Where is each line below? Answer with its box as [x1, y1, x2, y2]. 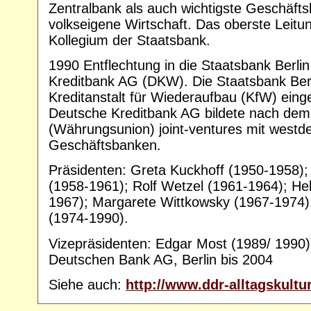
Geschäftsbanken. [49, 137, 161, 153]
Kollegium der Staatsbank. [49, 32, 210, 48]
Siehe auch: [49, 276, 126, 292]
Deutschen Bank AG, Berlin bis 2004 [49, 251, 273, 267]
